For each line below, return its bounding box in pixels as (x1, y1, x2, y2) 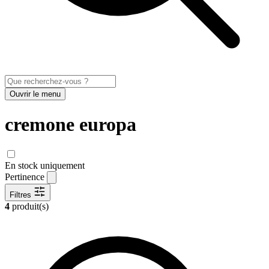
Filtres (10, 190, 31, 200)
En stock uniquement (5, 160, 85, 171)
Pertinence (5, 172, 44, 183)
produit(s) (10, 201, 49, 212)
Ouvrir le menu (10, 89, 61, 99)
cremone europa (5, 113, 136, 135)
